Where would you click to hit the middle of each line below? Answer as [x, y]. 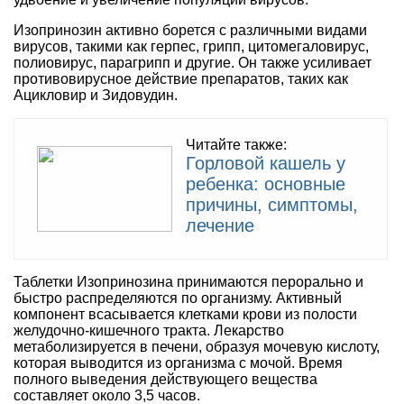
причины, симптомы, [272, 204]
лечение [220, 225]
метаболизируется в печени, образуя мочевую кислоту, [197, 346]
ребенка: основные [266, 184]
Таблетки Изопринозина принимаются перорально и [188, 281]
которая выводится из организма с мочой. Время [178, 363]
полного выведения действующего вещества [165, 379]
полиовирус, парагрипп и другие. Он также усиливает [193, 62]
